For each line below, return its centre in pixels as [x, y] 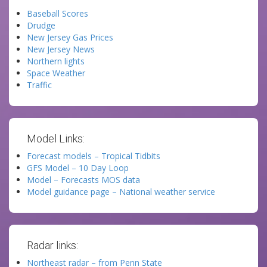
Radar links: [52, 245]
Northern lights [56, 61]
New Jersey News [61, 49]
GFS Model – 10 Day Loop [78, 168]
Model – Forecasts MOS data [83, 180]
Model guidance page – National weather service [121, 192]
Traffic [39, 85]
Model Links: [56, 139]
